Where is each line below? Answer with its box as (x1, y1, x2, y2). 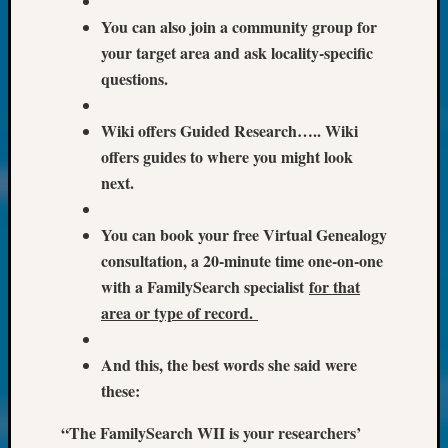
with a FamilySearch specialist (101, 275, 309, 299)
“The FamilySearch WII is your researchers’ (61, 421, 361, 445)
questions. (101, 67, 168, 91)
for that (309, 275, 360, 299)
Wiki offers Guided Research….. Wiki (101, 119, 358, 143)
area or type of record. (101, 301, 258, 325)
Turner (407, 300, 442, 319)
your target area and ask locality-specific (101, 41, 373, 65)
